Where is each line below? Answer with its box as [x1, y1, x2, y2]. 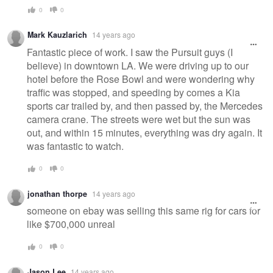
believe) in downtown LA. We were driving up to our [27, 58, 249, 73]
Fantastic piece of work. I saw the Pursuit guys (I [27, 45, 233, 60]
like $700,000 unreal [27, 217, 115, 232]
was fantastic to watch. [27, 139, 124, 154]
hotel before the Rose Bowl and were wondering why [27, 72, 255, 87]
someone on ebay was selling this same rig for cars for [27, 204, 260, 218]
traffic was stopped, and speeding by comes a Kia [27, 85, 240, 100]
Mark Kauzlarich [27, 29, 87, 41]
